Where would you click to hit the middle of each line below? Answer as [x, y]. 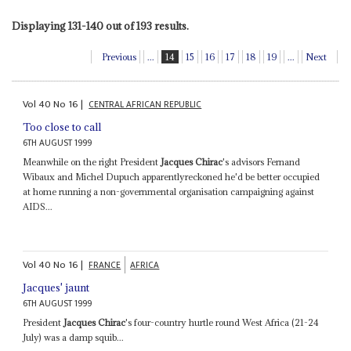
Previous [119, 57]
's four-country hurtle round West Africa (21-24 [223, 323]
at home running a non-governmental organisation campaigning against [169, 191]
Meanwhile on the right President [92, 161]
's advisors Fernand [262, 161]
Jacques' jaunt [56, 288]
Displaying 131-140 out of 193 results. [100, 26]
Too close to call [62, 127]
